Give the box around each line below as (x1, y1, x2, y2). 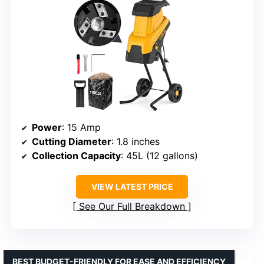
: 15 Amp (62, 121, 101, 134)
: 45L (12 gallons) (121, 150, 198, 162)
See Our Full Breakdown (79, 200, 185, 213)
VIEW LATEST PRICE (91, 181, 173, 192)
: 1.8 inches (111, 136, 160, 148)
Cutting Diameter (32, 136, 111, 148)
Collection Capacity (32, 150, 121, 162)
